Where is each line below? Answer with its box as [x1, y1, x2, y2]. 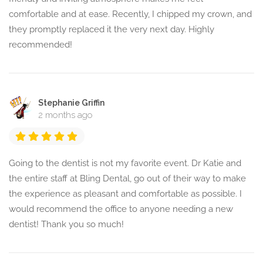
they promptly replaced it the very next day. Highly [9, 24, 214, 35]
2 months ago [38, 110, 93, 121]
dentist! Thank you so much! [9, 219, 124, 230]
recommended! [9, 39, 72, 50]
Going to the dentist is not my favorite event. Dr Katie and [9, 158, 241, 169]
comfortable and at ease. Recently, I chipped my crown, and [9, 9, 252, 20]
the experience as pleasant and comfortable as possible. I [9, 188, 242, 200]
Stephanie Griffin [38, 98, 104, 108]
